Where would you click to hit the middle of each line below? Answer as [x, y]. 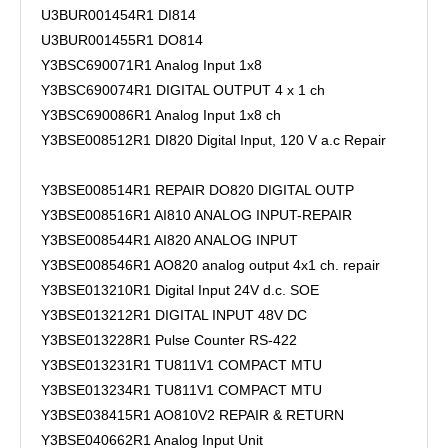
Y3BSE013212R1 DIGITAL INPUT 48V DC [174, 315]
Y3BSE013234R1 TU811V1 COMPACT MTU [181, 390]
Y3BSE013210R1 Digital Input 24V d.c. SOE [180, 290]
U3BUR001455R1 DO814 [122, 40]
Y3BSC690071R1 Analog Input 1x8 [151, 65]
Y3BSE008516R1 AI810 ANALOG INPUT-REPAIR [196, 215]
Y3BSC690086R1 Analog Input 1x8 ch [161, 115]
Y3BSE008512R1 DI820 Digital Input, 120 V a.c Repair [213, 140]
